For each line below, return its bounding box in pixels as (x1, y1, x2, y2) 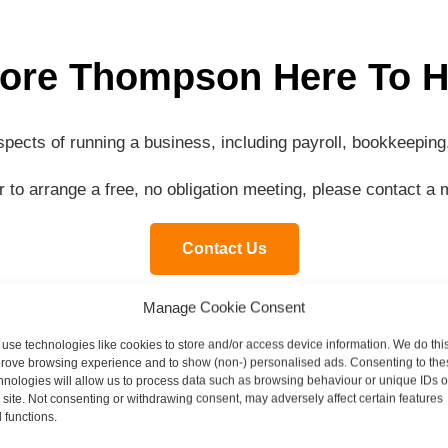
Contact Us (181, 240, 267, 257)
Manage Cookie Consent (142, 298, 305, 315)
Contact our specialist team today (63, 360, 385, 382)
